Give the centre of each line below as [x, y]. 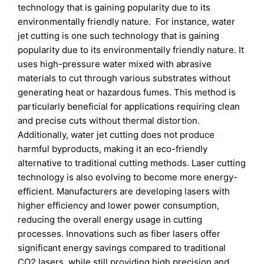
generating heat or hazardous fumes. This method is [127, 92]
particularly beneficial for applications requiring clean [129, 106]
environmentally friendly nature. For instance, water [127, 21]
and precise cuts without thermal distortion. [109, 120]
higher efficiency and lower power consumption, [119, 205]
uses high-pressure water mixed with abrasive [115, 64]
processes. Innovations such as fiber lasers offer [119, 233]
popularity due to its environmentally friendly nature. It [131, 49]
